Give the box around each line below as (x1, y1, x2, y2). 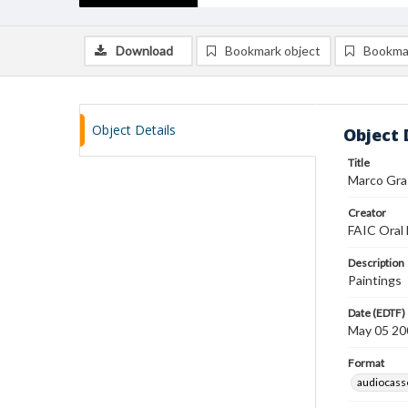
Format (348, 356, 384, 370)
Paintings (348, 272, 402, 288)
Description (348, 256, 404, 270)
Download (116, 43, 173, 58)
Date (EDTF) (348, 306, 405, 320)
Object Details (92, 121, 176, 138)
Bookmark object (225, 43, 321, 58)
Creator (348, 206, 386, 219)
